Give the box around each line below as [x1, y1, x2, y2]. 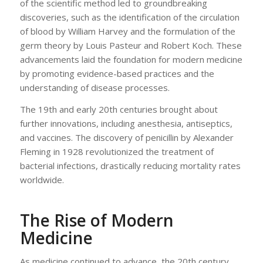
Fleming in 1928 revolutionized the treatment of [19, 146, 214, 158]
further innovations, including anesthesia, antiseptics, [19, 117, 232, 130]
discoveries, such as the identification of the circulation [19, 11, 240, 23]
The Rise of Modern [19, 209, 174, 232]
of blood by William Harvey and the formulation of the [19, 25, 235, 38]
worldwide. [19, 174, 64, 186]
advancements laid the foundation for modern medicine [19, 53, 242, 66]
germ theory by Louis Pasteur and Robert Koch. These [19, 39, 242, 52]
